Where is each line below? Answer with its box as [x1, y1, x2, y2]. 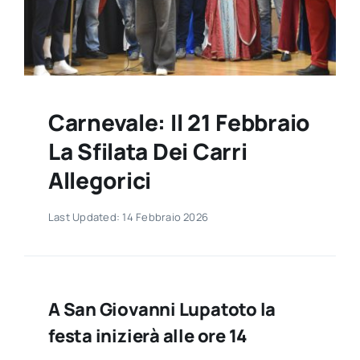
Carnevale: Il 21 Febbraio [47, 107, 310, 138]
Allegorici [47, 165, 152, 196]
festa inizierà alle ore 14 [47, 324, 248, 349]
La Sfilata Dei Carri [47, 136, 247, 167]
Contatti [19, 27, 70, 45]
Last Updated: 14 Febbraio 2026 [47, 210, 209, 225]
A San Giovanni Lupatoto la [47, 297, 276, 322]
